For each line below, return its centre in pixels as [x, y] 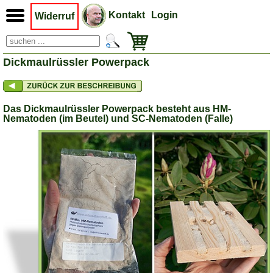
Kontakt [127, 15]
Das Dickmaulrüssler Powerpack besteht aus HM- [117, 109]
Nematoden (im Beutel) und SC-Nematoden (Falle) [118, 119]
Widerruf [55, 16]
